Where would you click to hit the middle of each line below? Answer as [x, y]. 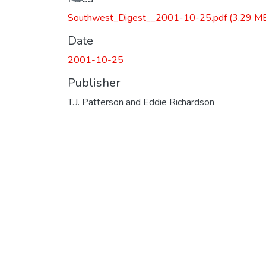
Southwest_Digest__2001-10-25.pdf [148, 18]
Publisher [94, 83]
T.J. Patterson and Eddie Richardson [141, 102]
